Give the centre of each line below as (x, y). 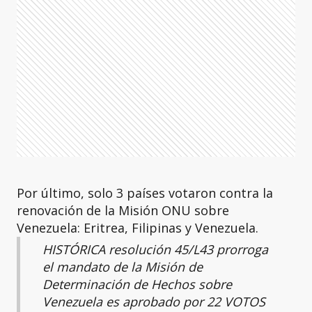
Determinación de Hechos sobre (137, 284)
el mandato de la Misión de (123, 267)
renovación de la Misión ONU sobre (123, 210)
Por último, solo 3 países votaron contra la (145, 193)
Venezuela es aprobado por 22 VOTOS (154, 302)
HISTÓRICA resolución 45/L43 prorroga (155, 250)
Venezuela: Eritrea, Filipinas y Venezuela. (138, 228)
